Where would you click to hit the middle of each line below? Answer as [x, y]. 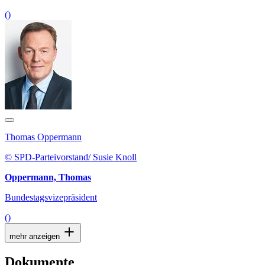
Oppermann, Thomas [48, 177]
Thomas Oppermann [43, 137]
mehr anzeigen [36, 237]
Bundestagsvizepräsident [51, 198]
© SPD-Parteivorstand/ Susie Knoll [71, 157]
